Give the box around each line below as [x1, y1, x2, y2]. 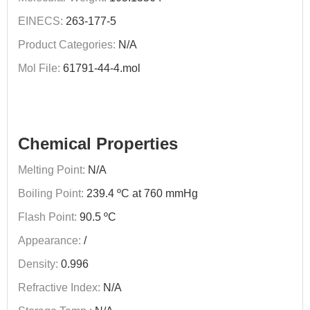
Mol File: [18, 62, 60, 74]
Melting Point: [18, 164, 85, 176]
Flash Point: [18, 211, 77, 223]
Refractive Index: [18, 282, 100, 293]
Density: [18, 258, 58, 270]
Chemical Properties [18, 134, 178, 153]
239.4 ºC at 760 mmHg [84, 188, 198, 199]
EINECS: [18, 15, 63, 27]
